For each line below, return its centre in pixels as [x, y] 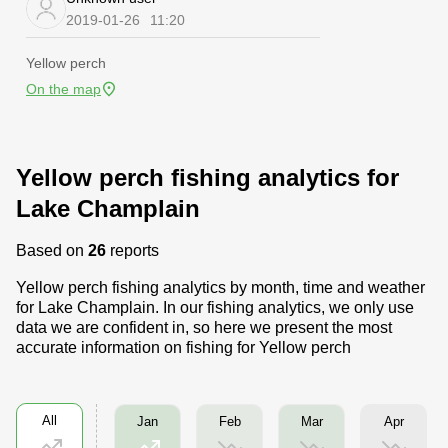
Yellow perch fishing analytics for [207, 177]
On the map [63, 89]
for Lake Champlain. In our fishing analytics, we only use [215, 307]
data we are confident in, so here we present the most [204, 327]
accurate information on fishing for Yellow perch [183, 347]
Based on [52, 250]
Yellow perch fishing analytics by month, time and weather [220, 287]
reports [132, 250]
